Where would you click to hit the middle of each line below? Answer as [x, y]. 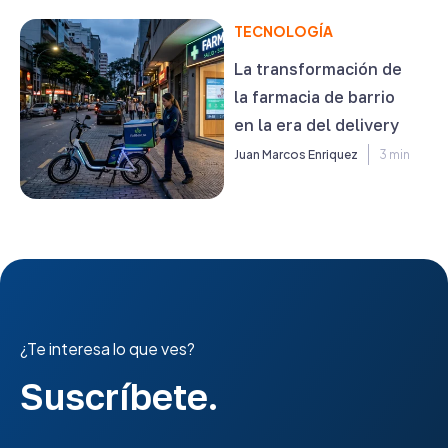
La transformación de [318, 69]
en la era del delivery [316, 125]
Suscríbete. [119, 396]
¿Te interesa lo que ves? [107, 348]
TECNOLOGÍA [283, 31]
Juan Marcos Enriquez [296, 154]
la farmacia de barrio [314, 97]
